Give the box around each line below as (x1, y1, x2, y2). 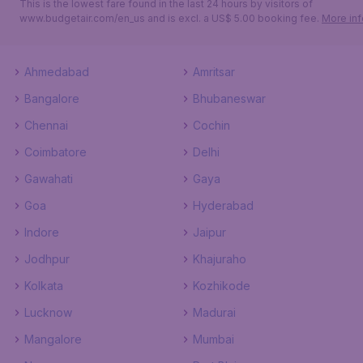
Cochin (193, 118, 230, 132)
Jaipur (193, 225, 226, 239)
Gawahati (24, 172, 73, 186)
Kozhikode (193, 279, 250, 293)
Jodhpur (24, 252, 70, 266)
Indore (24, 225, 59, 239)
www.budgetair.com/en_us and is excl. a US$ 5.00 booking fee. (19, 12, 322, 24)
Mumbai (193, 332, 234, 346)
